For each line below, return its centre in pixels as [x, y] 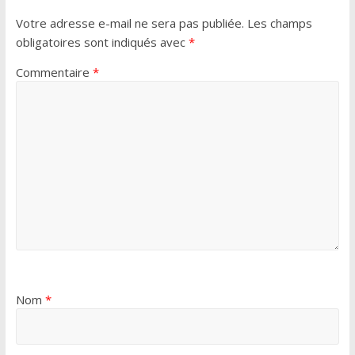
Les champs [279, 23]
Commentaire [54, 72]
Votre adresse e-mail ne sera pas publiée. [130, 23]
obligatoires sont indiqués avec [102, 42]
